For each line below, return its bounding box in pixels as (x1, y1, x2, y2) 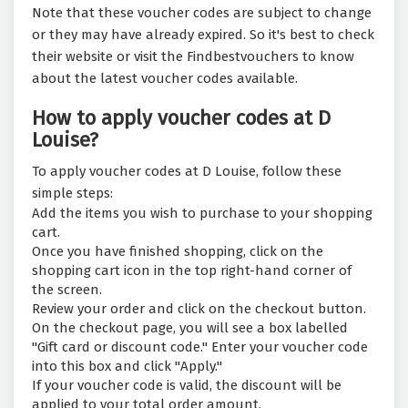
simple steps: (32, 185, 113, 202)
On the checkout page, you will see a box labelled (32, 320, 348, 337)
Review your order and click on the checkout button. (32, 301, 366, 318)
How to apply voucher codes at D (32, 106, 331, 131)
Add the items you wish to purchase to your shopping (32, 205, 372, 222)
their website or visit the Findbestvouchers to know (32, 48, 354, 66)
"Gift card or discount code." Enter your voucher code (32, 339, 368, 356)
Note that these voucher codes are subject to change (32, 5, 372, 22)
